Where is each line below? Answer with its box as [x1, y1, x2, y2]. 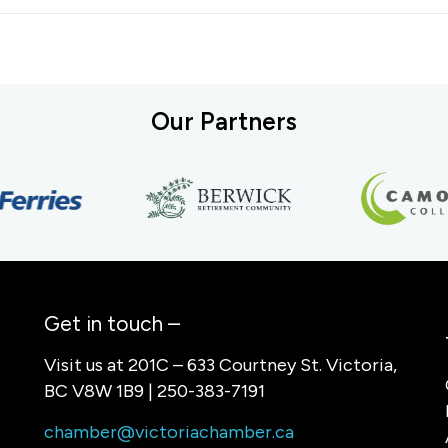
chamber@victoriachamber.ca [43, 420, 294, 443]
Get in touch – [43, 311, 180, 337]
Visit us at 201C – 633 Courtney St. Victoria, [43, 353, 397, 376]
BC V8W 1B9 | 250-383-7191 [43, 379, 265, 402]
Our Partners [151, 106, 297, 136]
